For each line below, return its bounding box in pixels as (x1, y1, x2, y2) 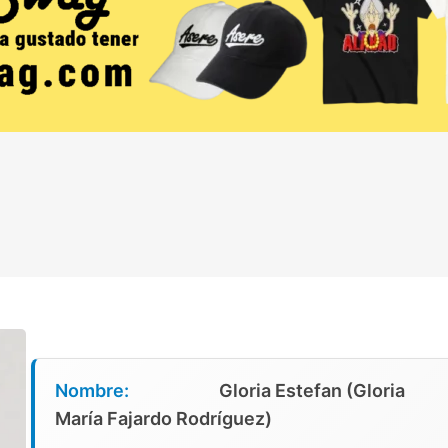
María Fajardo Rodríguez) (54, 408, 272, 430)
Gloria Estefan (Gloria (218, 380, 405, 402)
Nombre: (54, 380, 129, 402)
